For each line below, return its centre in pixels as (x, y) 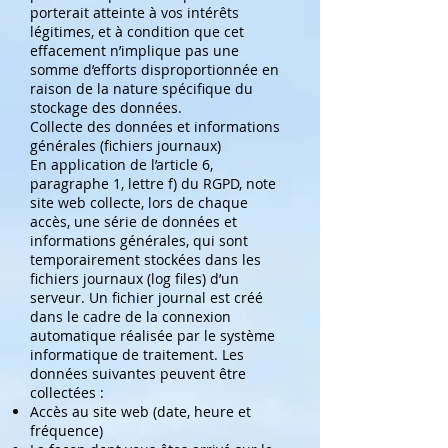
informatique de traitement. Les (137, 354)
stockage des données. (106, 107)
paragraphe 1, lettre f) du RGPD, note (153, 183)
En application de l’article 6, (121, 164)
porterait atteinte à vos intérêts (134, 12)
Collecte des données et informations (155, 126)
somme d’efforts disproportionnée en (154, 69)
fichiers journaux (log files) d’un (134, 278)
